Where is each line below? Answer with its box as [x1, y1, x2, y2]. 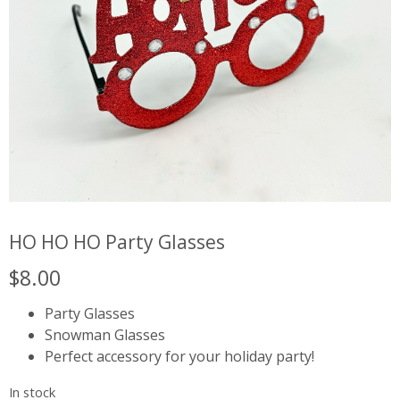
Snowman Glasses [45, 324, 165, 345]
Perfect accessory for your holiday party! [45, 346, 314, 366]
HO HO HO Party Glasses [9, 229, 225, 254]
